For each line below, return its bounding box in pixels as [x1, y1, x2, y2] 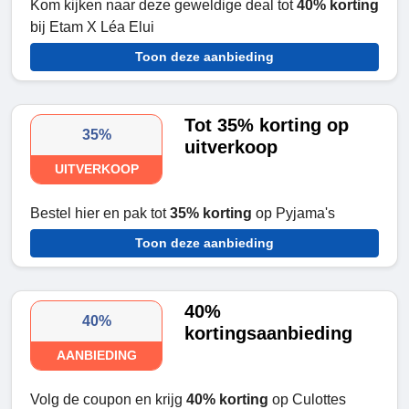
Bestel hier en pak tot [30, 205, 170, 222]
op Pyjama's [252, 205, 335, 222]
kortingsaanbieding [184, 323, 353, 344]
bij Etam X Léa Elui [30, 19, 154, 36]
